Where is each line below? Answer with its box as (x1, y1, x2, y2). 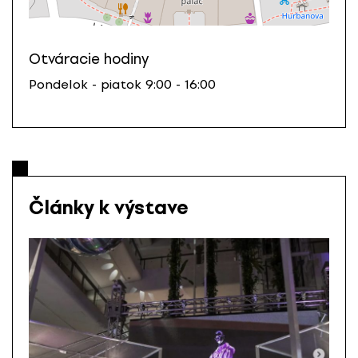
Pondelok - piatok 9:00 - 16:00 (29, 77, 216, 93)
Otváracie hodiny (29, 50, 149, 68)
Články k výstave (29, 196, 188, 220)
